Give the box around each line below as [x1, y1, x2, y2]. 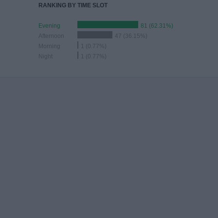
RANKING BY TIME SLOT [38, 2, 108, 9]
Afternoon [38, 33, 64, 39]
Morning [38, 43, 60, 50]
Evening [38, 22, 60, 29]
